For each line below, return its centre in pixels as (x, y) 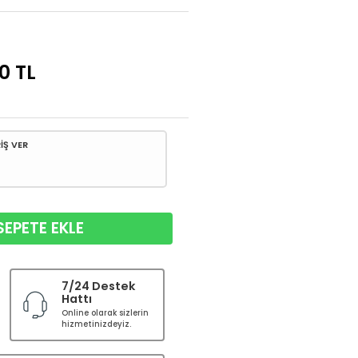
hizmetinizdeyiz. (96, 324)
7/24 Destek (98, 286)
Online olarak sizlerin (105, 312)
